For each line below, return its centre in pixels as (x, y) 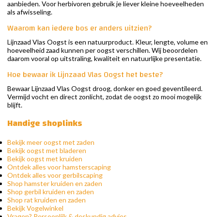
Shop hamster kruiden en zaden (55, 184)
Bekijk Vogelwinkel (35, 208)
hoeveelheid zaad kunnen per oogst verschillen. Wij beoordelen (102, 50)
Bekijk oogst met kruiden (45, 159)
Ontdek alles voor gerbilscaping (55, 175)
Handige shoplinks (45, 124)
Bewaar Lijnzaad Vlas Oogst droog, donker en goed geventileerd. (105, 89)
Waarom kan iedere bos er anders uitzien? (79, 28)
